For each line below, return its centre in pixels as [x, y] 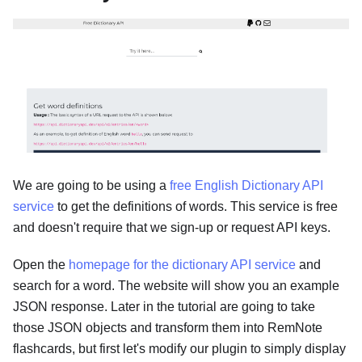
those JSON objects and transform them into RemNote [168, 327]
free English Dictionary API [246, 185]
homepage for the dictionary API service [182, 264]
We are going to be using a [91, 185]
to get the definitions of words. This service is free [196, 206]
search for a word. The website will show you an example [176, 285]
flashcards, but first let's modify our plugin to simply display [179, 348]
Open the [41, 264]
